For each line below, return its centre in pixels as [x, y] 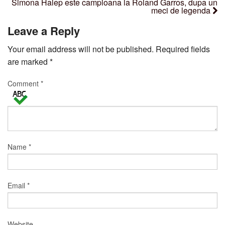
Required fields [183, 49]
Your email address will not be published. [81, 49]
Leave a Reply [44, 30]
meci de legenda [182, 11]
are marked [29, 61]
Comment [24, 83]
